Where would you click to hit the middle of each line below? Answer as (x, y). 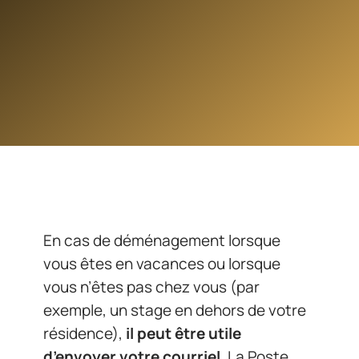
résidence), (85, 333)
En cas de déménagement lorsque (162, 240)
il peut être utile (184, 333)
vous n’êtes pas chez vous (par (151, 287)
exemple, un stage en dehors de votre (175, 310)
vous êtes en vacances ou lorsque (162, 264)
